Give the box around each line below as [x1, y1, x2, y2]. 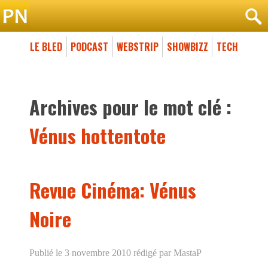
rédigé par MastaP [131, 247, 202, 258]
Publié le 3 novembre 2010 [29, 247, 131, 258]
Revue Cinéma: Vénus [29, 175, 196, 204]
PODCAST [71, 39, 109, 54]
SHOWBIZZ [166, 39, 208, 54]
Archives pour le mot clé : [29, 92, 232, 121]
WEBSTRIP [116, 39, 159, 54]
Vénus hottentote [29, 121, 166, 150]
